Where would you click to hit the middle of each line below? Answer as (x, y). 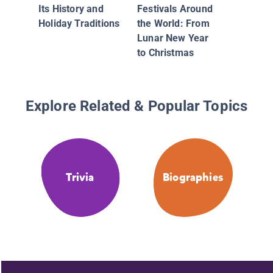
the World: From (173, 23)
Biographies (193, 178)
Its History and (71, 9)
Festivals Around (175, 9)
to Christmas (166, 52)
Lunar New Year (173, 38)
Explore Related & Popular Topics (136, 106)
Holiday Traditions (79, 23)
